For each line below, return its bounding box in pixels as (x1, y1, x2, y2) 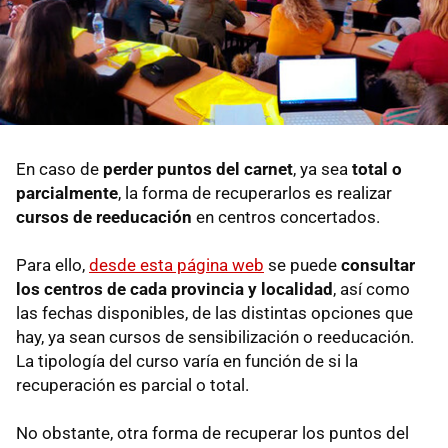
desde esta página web (89, 255, 264, 276)
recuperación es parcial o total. (16, 375, 249, 396)
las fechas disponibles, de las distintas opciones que (16, 303, 413, 324)
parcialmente (16, 183, 118, 204)
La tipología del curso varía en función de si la (16, 351, 358, 372)
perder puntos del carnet (103, 159, 293, 180)
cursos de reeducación (16, 207, 192, 228)
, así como (333, 279, 410, 300)
